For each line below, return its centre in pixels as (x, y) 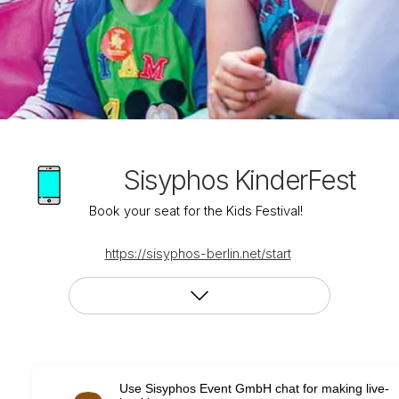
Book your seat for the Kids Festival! (198, 211)
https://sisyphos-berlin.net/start (198, 253)
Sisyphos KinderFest (240, 179)
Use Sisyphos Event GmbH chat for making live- (254, 389)
